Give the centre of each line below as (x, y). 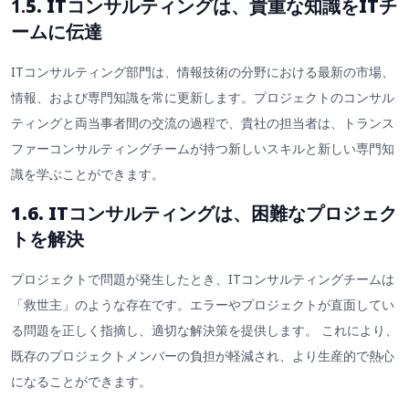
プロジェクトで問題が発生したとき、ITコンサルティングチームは (203, 278)
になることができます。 (81, 381)
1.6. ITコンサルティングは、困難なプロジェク (204, 213)
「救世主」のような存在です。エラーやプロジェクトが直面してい (203, 304)
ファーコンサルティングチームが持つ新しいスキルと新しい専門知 (203, 149)
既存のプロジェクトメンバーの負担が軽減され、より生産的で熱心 (203, 355)
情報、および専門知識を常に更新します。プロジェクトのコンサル (203, 98)
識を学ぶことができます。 (88, 174)
